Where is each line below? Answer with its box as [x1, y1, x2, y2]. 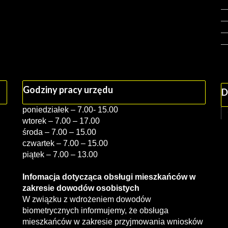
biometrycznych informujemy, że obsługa [22, 206, 168, 215]
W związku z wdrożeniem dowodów [22, 195, 151, 204]
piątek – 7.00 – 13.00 [22, 150, 98, 159]
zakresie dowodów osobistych [22, 184, 139, 192]
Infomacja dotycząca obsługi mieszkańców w [22, 173, 195, 181]
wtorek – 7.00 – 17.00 [22, 117, 100, 125]
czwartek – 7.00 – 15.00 [22, 139, 108, 148]
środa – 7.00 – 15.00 [22, 128, 96, 136]
